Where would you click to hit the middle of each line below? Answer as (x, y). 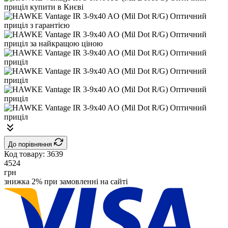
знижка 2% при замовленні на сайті (66, 182)
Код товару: (25, 154)
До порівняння (31, 145)
